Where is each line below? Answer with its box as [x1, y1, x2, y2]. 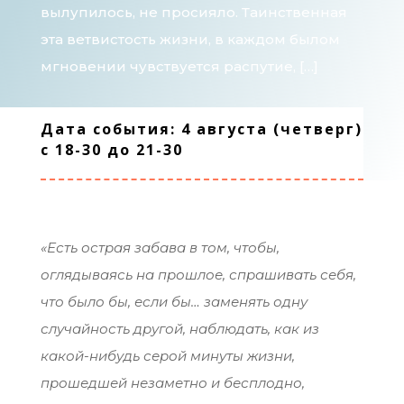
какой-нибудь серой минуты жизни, [40, 347, 295, 365]
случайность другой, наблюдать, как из [40, 320, 319, 338]
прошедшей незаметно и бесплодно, [40, 374, 305, 392]
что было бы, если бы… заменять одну [40, 293, 308, 311]
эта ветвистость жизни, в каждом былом [40, 31, 340, 49]
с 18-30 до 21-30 [40, 140, 183, 161]
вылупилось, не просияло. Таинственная [40, 4, 347, 22]
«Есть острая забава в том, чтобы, [40, 239, 280, 257]
